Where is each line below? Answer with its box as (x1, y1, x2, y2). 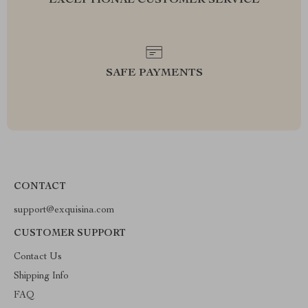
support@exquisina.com (14, 206, 115, 215)
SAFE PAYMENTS (105, 68, 203, 79)
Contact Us (14, 252, 62, 262)
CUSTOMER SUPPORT (14, 229, 126, 239)
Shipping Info (14, 272, 69, 281)
